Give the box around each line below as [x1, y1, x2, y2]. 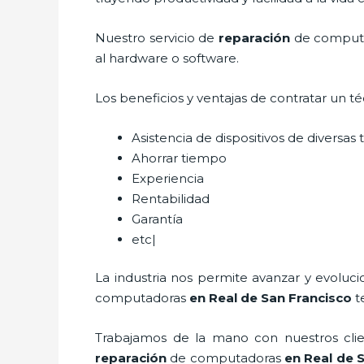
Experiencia [132, 170, 207, 186]
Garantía [132, 210, 183, 227]
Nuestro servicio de [95, 29, 219, 45]
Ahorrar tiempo [132, 149, 230, 166]
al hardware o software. [95, 50, 239, 66]
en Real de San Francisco [186, 290, 352, 305]
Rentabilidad [132, 190, 213, 206]
